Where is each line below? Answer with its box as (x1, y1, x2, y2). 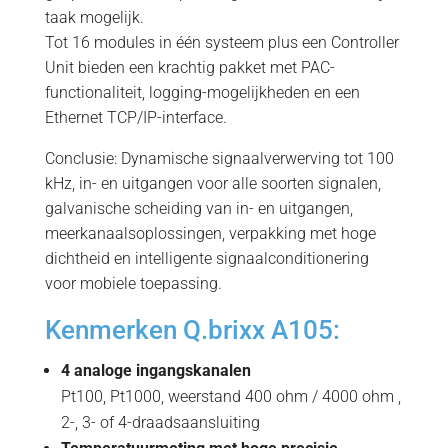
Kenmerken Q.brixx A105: (44, 315, 340, 345)
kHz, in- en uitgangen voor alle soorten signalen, (44, 174, 381, 193)
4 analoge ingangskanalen (60, 361, 251, 380)
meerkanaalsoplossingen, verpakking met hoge (44, 224, 376, 243)
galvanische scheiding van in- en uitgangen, (44, 199, 353, 218)
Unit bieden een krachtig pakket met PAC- (44, 58, 335, 77)
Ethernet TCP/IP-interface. (44, 108, 227, 127)
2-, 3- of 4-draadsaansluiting (60, 413, 260, 432)
